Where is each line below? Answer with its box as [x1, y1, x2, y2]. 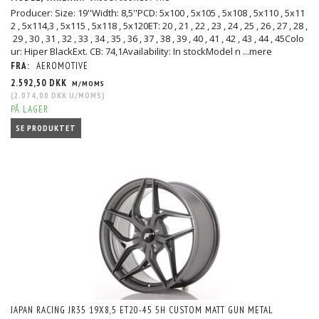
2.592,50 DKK [11, 77, 70, 90]
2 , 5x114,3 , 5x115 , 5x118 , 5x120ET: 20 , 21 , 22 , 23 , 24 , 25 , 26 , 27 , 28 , [11, 19, 308, 33]
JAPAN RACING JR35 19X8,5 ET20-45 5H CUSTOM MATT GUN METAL [11, 303, 273, 316]
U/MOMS [67, 90, 102, 101]
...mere [243, 45, 272, 58]
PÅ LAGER [11, 103, 48, 116]
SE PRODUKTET [16, 122, 76, 134]
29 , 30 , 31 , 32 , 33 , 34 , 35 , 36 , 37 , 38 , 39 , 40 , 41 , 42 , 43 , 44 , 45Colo [11, 32, 304, 46]
